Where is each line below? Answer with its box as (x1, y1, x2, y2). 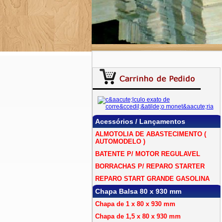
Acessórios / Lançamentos (95, 117, 185, 125)
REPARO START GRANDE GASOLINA (95, 175, 210, 182)
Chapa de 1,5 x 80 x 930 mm (95, 213, 181, 220)
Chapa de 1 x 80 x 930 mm (95, 200, 175, 208)
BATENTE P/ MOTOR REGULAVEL (95, 150, 200, 158)
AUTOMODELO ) (95, 138, 145, 145)
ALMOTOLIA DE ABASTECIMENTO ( (95, 130, 206, 138)
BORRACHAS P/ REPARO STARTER (95, 163, 205, 170)
